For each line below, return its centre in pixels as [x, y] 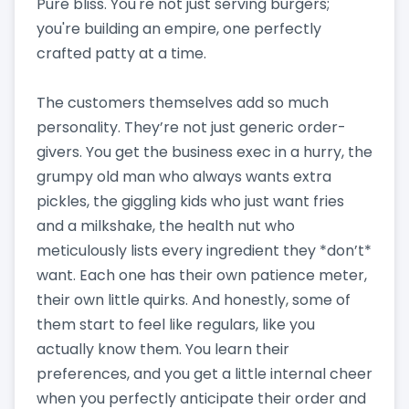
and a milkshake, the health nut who [166, 225]
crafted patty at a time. [121, 53]
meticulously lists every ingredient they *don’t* [204, 250]
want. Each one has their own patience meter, [202, 275]
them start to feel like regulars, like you [176, 324]
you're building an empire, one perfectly [179, 28]
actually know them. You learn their [163, 349]
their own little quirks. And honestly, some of [194, 299]
